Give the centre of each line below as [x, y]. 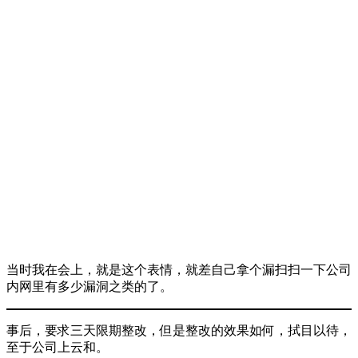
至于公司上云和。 [58, 348]
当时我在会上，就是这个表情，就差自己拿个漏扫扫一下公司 [179, 270]
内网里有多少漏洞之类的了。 [89, 287]
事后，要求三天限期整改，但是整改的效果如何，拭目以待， [179, 331]
